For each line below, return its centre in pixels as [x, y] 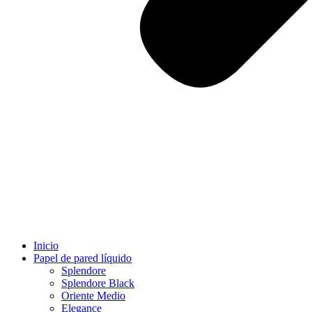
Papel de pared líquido [83, 258]
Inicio [46, 245]
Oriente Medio [93, 296]
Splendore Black [98, 283]
